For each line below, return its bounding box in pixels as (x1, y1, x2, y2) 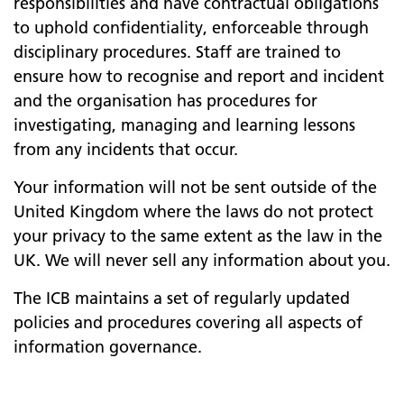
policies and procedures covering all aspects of (14, 312, 363, 333)
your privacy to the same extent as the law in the (14, 225, 382, 246)
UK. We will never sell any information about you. (14, 250, 390, 271)
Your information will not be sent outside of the (14, 177, 377, 197)
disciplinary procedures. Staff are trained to (14, 41, 341, 62)
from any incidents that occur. (14, 139, 238, 160)
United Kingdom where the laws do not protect (14, 201, 373, 222)
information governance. (14, 336, 202, 357)
